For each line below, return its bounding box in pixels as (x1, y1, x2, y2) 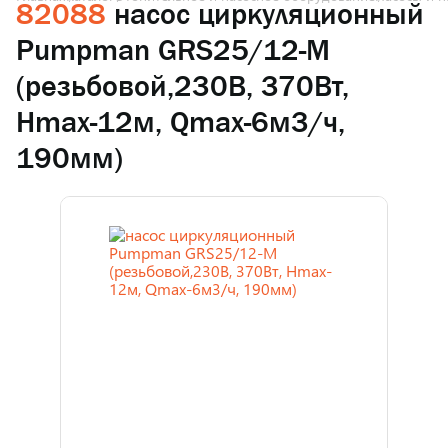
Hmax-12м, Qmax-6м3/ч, (16, 105, 345, 139)
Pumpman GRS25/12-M (16, 33, 330, 67)
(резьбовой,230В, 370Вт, (16, 69, 349, 103)
